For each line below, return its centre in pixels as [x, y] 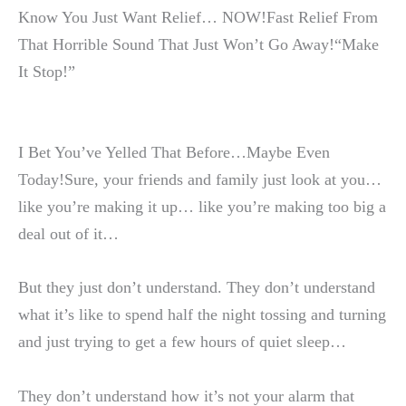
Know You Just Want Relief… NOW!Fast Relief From [198, 18]
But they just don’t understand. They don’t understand [197, 288]
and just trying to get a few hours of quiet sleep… [182, 342]
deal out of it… [68, 234]
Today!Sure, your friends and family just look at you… [200, 180]
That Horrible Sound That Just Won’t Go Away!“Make [198, 45]
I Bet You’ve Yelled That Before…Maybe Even [174, 153]
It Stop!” [47, 72]
